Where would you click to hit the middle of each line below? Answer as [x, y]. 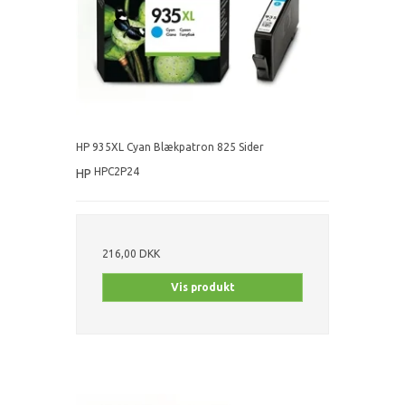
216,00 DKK [131, 254]
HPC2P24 [117, 172]
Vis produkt [202, 287]
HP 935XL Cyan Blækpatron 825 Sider [170, 147]
